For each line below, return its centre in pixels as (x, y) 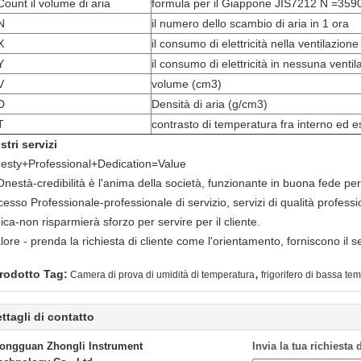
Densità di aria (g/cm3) (210, 104)
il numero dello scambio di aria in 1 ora (250, 23)
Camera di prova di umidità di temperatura (162, 275)
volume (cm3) (187, 84)
